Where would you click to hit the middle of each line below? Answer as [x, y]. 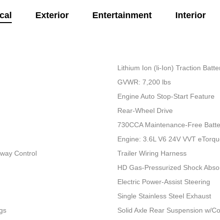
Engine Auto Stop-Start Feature [166, 96]
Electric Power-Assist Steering [164, 182]
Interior [190, 15]
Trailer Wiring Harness [152, 153]
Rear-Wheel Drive [145, 111]
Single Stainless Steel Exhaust [164, 196]
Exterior [52, 15]
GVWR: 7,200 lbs [144, 82]
